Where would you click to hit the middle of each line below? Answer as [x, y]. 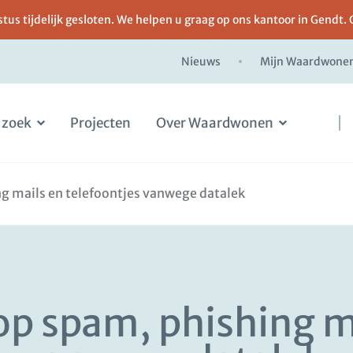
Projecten [100, 123]
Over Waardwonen [215, 123]
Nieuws [201, 61]
